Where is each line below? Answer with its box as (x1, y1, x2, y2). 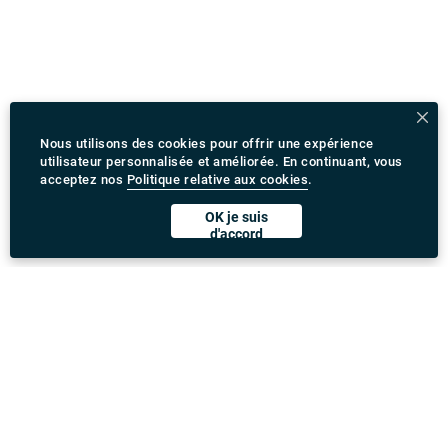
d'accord (210, 226, 263, 242)
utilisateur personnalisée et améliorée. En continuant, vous (40, 154, 403, 169)
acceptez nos (40, 172, 124, 187)
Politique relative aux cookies (126, 172, 309, 187)
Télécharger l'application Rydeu (31, 399, 308, 421)
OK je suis (205, 209, 268, 225)
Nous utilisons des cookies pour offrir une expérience (40, 136, 374, 151)
